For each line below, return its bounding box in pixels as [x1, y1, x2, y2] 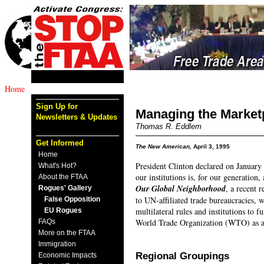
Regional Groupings [136, 250, 229, 262]
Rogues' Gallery [38, 184, 92, 192]
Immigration [38, 240, 76, 248]
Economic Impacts [38, 251, 97, 259]
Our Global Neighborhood [136, 183, 226, 194]
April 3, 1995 [193, 143, 230, 150]
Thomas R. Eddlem [136, 122, 202, 131]
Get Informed [36, 138, 84, 147]
